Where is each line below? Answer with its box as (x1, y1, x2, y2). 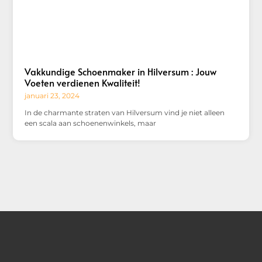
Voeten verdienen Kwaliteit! (25, 75, 141, 89)
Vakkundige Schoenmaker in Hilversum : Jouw (25, 64, 217, 78)
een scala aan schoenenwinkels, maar (25, 118, 157, 127)
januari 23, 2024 (25, 91, 80, 100)
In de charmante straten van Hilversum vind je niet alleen (25, 108, 225, 117)
